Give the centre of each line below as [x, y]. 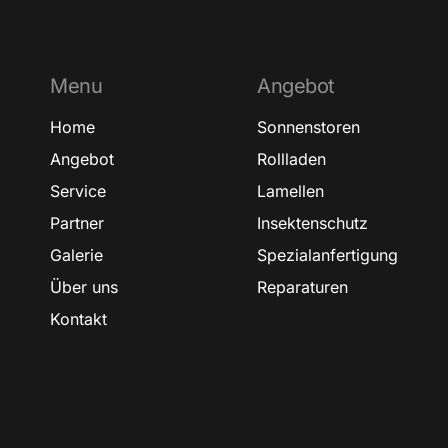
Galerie [76, 255]
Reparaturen [303, 287]
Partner [77, 223]
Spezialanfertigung [328, 255]
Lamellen [291, 191]
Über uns [84, 287]
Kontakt [78, 319]
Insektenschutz [313, 223]
